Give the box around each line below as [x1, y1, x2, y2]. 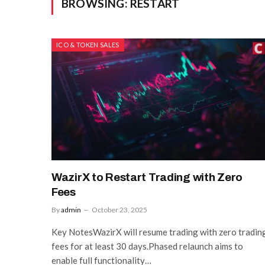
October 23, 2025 [92, 205, 147, 214]
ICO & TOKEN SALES [56, 41, 119, 49]
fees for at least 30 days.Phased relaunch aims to [51, 240, 243, 251]
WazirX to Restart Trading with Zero [51, 170, 243, 183]
